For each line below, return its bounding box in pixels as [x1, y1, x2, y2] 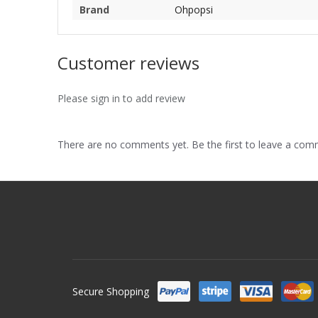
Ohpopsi [175, 2, 213, 16]
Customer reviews [57, 50, 199, 75]
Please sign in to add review [57, 91, 185, 105]
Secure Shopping [72, 284, 149, 298]
